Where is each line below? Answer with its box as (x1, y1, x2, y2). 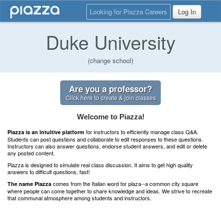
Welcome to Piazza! (76, 112, 145, 121)
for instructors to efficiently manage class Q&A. (84, 128, 198, 136)
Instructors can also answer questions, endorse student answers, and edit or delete (7, 142, 207, 150)
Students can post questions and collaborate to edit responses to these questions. (7, 135, 203, 143)
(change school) (88, 56, 133, 65)
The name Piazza (7, 180, 51, 187)
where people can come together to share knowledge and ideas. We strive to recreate (7, 187, 212, 195)
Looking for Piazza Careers (90, 7, 167, 16)
